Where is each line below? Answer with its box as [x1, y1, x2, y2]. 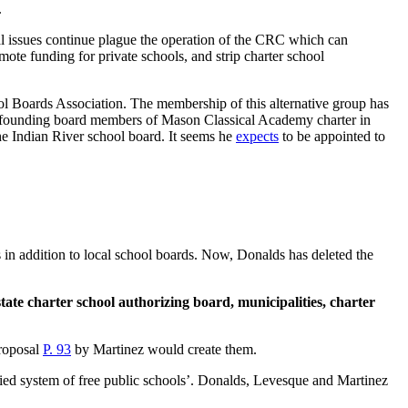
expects [236, 128, 279, 145]
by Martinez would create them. [71, 341, 257, 357]
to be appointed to [279, 128, 385, 145]
